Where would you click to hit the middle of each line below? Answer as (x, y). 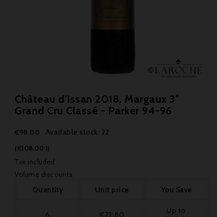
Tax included (35, 162)
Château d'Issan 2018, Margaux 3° (97, 99)
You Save (176, 190)
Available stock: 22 (77, 132)
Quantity (48, 190)
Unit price (112, 190)
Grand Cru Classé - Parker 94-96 (93, 111)
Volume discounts (44, 174)
